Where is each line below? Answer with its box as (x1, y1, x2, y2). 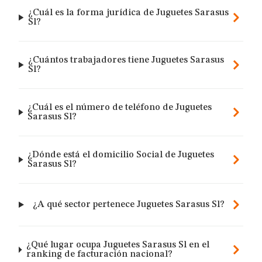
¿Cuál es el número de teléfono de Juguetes (27, 103, 212, 112)
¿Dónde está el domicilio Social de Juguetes (27, 150, 215, 160)
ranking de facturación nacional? (26, 250, 173, 259)
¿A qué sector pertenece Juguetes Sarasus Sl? (33, 200, 225, 209)
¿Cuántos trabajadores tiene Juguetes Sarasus (28, 56, 225, 65)
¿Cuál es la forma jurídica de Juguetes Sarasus (28, 8, 229, 18)
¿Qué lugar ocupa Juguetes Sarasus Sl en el (26, 240, 209, 250)
